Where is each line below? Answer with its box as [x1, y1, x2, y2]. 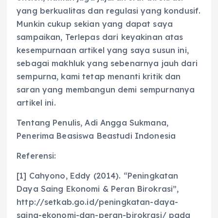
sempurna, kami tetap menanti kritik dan [17, 71, 181, 81]
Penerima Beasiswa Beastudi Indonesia [17, 130, 176, 141]
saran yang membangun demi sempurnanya [17, 84, 195, 94]
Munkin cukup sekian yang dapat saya [17, 18, 173, 29]
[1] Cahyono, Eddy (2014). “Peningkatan [17, 170, 179, 181]
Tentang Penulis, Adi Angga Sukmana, [17, 117, 169, 127]
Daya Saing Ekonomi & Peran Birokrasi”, [17, 183, 179, 194]
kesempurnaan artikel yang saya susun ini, [17, 45, 189, 55]
